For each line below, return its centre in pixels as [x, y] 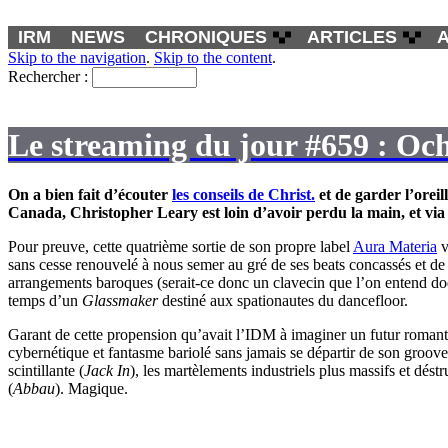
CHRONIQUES [206, 37]
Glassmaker [120, 300]
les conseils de [220, 194]
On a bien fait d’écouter [90, 194]
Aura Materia [395, 246]
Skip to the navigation [77, 57]
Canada [35, 212]
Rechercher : [48, 76]
